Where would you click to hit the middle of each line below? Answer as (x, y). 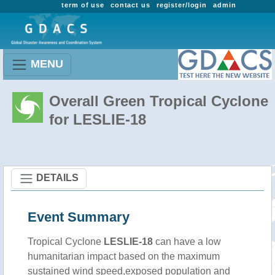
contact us (130, 5)
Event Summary (79, 217)
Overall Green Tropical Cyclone (159, 101)
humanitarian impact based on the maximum (124, 256)
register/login (182, 5)
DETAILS (57, 177)
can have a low (187, 242)
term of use (83, 5)
